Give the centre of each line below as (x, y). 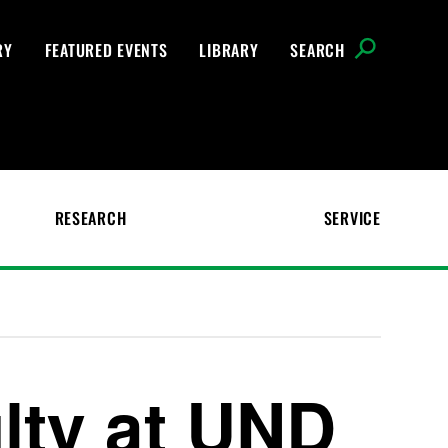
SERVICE (352, 218)
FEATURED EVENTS (106, 50)
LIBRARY (229, 50)
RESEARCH (90, 218)
